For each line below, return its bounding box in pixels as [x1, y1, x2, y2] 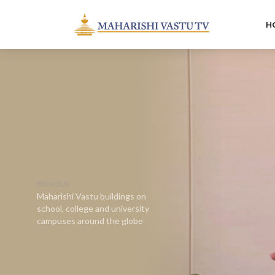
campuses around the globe [37, 215, 143, 226]
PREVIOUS [37, 180, 69, 188]
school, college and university [37, 203, 149, 214]
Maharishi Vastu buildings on [37, 191, 146, 201]
